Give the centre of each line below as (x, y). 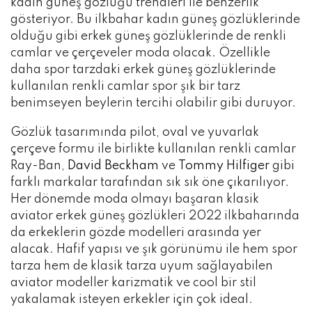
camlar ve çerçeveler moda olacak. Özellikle (140, 53)
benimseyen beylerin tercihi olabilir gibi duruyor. (153, 103)
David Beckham (113, 166)
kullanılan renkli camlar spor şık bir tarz (125, 87)
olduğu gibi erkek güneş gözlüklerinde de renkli (148, 37)
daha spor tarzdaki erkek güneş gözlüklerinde (143, 70)
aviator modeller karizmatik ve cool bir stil (133, 283)
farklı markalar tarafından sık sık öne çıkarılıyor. (150, 183)
